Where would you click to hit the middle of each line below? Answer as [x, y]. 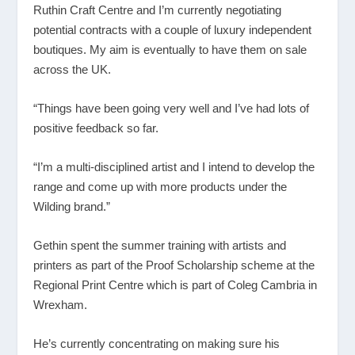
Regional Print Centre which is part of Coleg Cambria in [176, 285]
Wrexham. [61, 305]
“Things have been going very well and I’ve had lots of [172, 109]
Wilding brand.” [72, 207]
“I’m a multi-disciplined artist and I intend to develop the [174, 167]
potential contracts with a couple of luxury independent [173, 30]
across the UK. [73, 70]
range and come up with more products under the [160, 187]
